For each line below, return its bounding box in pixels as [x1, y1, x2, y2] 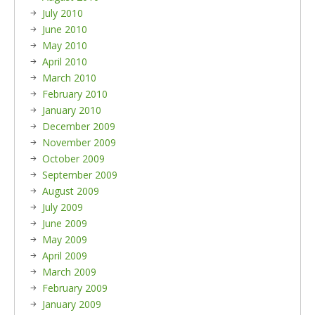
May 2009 [42, 233, 87, 246]
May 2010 [42, 39, 87, 52]
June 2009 [42, 217, 87, 230]
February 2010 [42, 87, 108, 101]
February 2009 [42, 281, 108, 295]
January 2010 [42, 103, 101, 117]
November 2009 [42, 136, 116, 149]
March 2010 [42, 71, 96, 84]
